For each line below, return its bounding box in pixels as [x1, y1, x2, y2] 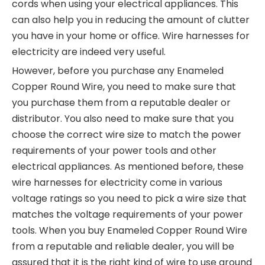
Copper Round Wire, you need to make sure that [12, 79, 236, 93]
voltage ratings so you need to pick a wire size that [12, 191, 247, 205]
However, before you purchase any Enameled [12, 63, 224, 77]
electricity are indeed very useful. [12, 44, 166, 59]
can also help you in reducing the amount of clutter [12, 12, 250, 27]
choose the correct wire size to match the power [12, 127, 241, 141]
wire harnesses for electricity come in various [12, 175, 222, 189]
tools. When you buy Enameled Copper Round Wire [12, 223, 247, 237]
